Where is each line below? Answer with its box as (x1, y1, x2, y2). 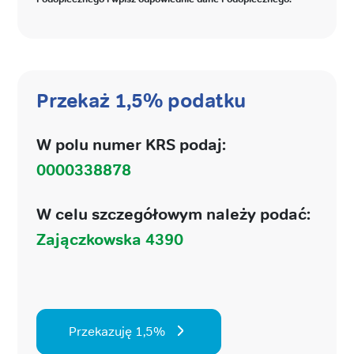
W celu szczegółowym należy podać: (36, 203, 311, 224)
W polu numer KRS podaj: (36, 134, 226, 154)
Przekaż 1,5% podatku (36, 88, 246, 113)
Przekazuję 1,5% (69, 322, 165, 340)
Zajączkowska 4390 (36, 228, 183, 249)
